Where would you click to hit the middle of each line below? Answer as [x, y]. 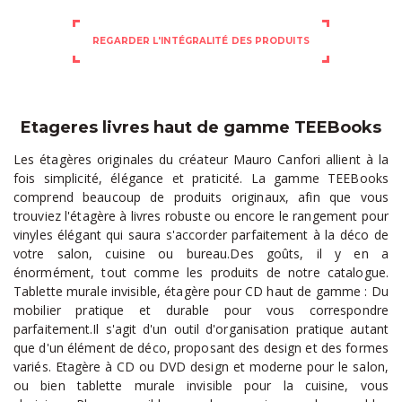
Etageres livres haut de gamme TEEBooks [201, 127]
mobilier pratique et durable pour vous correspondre [201, 310]
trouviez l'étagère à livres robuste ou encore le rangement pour [201, 216]
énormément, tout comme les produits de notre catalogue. [201, 273]
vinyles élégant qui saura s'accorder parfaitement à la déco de [201, 235]
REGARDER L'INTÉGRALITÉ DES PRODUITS [201, 40]
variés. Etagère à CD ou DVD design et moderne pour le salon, [201, 367]
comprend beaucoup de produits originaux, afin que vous [201, 197]
